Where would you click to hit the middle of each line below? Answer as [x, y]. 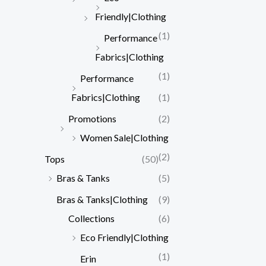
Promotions [92, 118]
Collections [91, 218]
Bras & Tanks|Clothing [102, 199]
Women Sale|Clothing [124, 137]
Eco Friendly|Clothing [124, 237]
